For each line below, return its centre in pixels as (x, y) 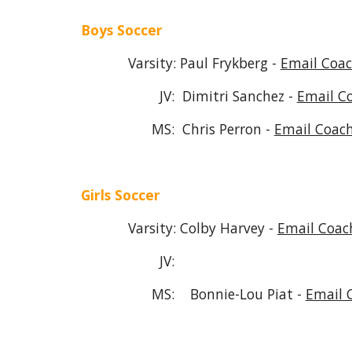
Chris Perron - (228, 129)
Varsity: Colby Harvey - (179, 228)
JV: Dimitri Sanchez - (189, 96)
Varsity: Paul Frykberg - (180, 63)
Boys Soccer (121, 30)
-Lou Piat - (270, 294)
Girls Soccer (120, 195)
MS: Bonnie (158, 294)
